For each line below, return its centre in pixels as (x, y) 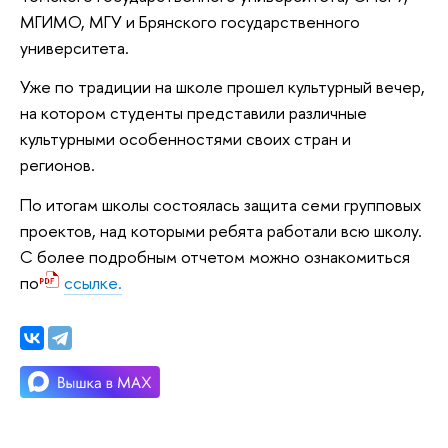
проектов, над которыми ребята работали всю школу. (221, 230)
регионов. (57, 165)
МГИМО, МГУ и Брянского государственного (190, 21)
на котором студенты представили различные (193, 113)
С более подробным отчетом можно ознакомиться (215, 256)
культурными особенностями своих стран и (185, 139)
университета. (74, 47)
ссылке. (93, 282)
